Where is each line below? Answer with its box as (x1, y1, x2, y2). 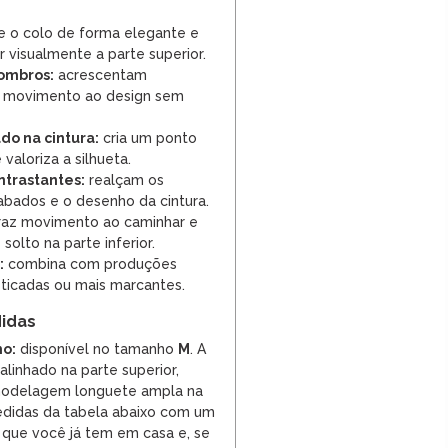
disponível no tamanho (16, 341, 178, 358)
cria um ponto (99, 130, 197, 147)
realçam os (85, 172, 164, 189)
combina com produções (4, 256, 177, 273)
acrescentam (54, 67, 147, 84)
